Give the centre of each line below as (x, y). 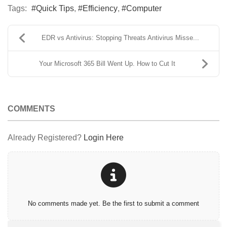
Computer (144, 9)
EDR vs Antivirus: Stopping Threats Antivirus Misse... (120, 38)
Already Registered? (46, 138)
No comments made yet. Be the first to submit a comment (113, 204)
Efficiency (100, 9)
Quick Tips (55, 9)
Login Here (104, 138)
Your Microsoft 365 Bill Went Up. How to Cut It (107, 64)
